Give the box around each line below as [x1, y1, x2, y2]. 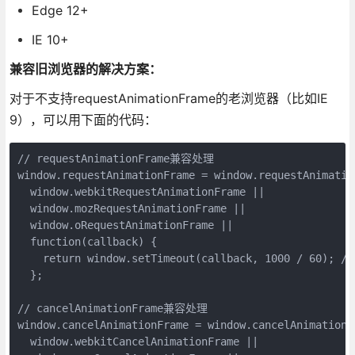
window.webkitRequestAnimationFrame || [17, 185, 271, 198]
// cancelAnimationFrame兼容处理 [17, 301, 208, 315]
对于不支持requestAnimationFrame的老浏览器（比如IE [9, 90, 328, 106]
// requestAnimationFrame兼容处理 [17, 151, 214, 165]
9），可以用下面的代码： [9, 111, 157, 128]
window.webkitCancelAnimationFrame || [17, 334, 265, 348]
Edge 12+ [31, 2, 89, 18]
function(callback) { [17, 235, 157, 248]
